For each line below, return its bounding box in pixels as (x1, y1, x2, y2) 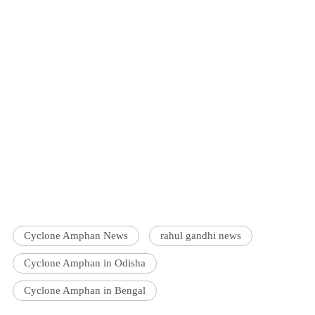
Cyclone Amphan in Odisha (24, 257, 146, 269)
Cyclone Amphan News (24, 230, 129, 242)
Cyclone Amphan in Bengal (24, 285, 146, 297)
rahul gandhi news (160, 230, 242, 242)
